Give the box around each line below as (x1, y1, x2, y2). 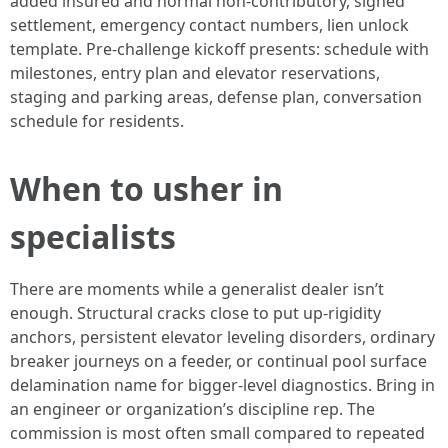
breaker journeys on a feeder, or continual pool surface (10, 350, 427, 372)
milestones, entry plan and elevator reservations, (10, 62, 380, 84)
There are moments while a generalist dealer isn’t (10, 278, 384, 300)
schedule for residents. (10, 110, 184, 132)
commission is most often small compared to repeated (10, 422, 425, 444)
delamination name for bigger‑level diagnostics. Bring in (10, 374, 435, 396)
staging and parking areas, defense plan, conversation (10, 86, 422, 108)
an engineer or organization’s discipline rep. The (10, 398, 375, 420)
